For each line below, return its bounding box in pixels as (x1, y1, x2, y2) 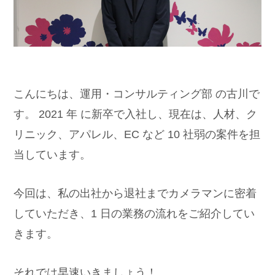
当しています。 (14, 148, 91, 161)
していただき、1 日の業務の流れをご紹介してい (14, 207, 255, 220)
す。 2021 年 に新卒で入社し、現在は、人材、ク (14, 107, 258, 120)
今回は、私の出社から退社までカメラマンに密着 (14, 187, 257, 199)
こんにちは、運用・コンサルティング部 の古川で (14, 87, 260, 100)
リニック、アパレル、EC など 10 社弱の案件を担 (14, 128, 261, 141)
